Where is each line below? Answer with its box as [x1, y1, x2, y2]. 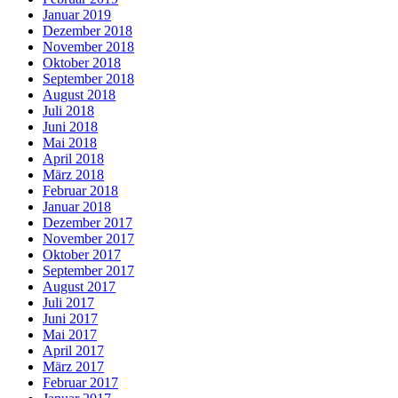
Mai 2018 [43, 135, 97, 151]
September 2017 [43, 263, 134, 279]
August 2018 [43, 87, 115, 103]
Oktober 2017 [43, 247, 121, 263]
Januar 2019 [43, 7, 111, 23]
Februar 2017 [43, 375, 118, 391]
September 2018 [43, 71, 134, 87]
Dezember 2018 [43, 23, 132, 39]
